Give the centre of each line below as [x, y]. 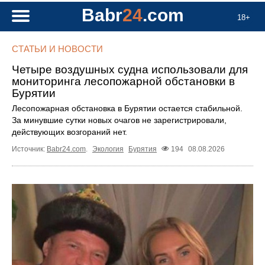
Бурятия [143, 149]
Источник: [29, 149]
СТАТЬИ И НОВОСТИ [57, 49]
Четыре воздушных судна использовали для [130, 70]
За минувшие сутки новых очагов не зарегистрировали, [119, 120]
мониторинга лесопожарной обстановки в [123, 81]
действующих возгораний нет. [70, 132]
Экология [108, 149]
